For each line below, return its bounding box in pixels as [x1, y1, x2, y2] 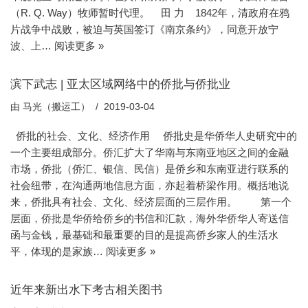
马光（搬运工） [23, 101, 90, 112]
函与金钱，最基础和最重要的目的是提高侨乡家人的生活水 [10, 228, 278, 241]
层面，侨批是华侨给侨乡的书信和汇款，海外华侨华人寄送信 [10, 212, 289, 224]
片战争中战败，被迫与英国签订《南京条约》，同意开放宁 [10, 23, 278, 35]
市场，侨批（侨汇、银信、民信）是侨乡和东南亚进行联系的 [10, 162, 289, 175]
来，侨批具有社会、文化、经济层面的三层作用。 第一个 [10, 195, 291, 208]
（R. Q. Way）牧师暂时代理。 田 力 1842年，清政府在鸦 [10, 6, 289, 19]
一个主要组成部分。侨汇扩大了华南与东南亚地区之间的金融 [10, 146, 289, 158]
